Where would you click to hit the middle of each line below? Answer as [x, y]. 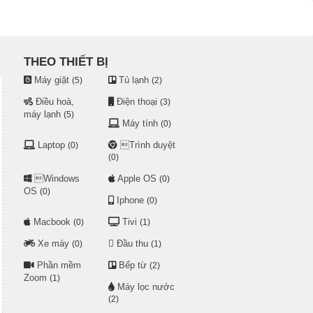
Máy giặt [51, 80]
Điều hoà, [54, 102]
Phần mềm [59, 265]
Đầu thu [132, 243]
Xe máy [53, 243]
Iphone [130, 200]
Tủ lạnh [133, 80]
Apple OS [137, 179]
